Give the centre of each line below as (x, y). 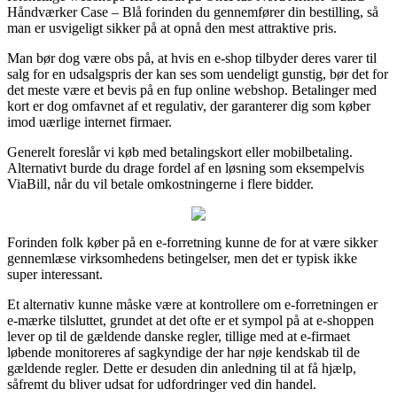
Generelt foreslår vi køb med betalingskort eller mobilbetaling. (180, 152)
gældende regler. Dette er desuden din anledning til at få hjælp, (182, 368)
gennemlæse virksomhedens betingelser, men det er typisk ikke (182, 258)
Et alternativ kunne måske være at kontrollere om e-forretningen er (192, 304)
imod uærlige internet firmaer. (90, 121)
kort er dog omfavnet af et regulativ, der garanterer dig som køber (189, 105)
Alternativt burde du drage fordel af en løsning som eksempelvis (186, 167)
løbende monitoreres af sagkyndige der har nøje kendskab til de (183, 352)
